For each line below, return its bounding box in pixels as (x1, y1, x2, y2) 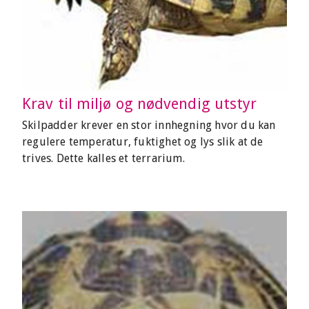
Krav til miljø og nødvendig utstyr (22, 95, 257, 112)
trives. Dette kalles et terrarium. (22, 152, 185, 165)
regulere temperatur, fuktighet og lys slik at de (22, 135, 263, 148)
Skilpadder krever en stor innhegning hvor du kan (22, 119, 276, 132)
